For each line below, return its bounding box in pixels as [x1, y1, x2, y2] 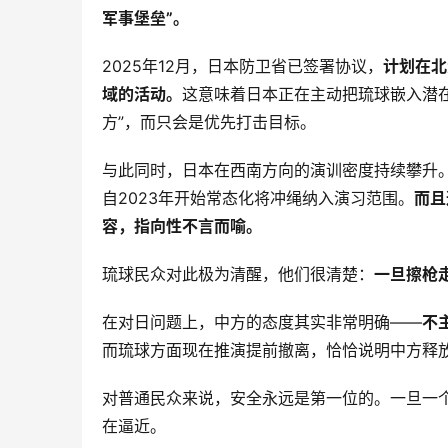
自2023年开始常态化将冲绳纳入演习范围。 [102, 187, 414, 208]
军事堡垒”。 [102, 7, 189, 28]
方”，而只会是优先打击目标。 [102, 111, 316, 132]
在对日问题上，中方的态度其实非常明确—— [102, 311, 422, 332]
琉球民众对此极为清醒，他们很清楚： [102, 263, 374, 284]
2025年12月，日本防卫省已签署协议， [102, 55, 383, 76]
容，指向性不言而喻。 [102, 215, 262, 236]
